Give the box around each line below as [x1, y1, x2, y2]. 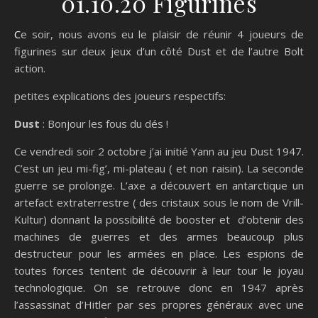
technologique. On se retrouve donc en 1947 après [14, 280, 304, 295]
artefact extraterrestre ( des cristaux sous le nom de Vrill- [14, 195, 304, 209]
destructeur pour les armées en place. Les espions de [14, 246, 304, 261]
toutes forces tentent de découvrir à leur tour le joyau [14, 263, 304, 278]
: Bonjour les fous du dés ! [40, 116, 168, 131]
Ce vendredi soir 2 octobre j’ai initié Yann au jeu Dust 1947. [14, 144, 304, 158]
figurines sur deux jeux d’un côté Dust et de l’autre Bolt [14, 44, 304, 58]
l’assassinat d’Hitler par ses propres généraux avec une [14, 297, 304, 312]
